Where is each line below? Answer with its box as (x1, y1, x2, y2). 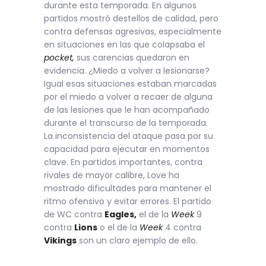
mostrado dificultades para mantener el (44, 182, 211, 195)
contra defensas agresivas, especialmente (44, 26, 221, 38)
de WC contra (44, 208, 104, 221)
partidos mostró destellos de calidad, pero (44, 12, 218, 25)
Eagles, (104, 208, 137, 221)
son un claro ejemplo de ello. (77, 235, 198, 247)
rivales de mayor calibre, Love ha (44, 169, 179, 182)
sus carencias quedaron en (74, 52, 189, 64)
